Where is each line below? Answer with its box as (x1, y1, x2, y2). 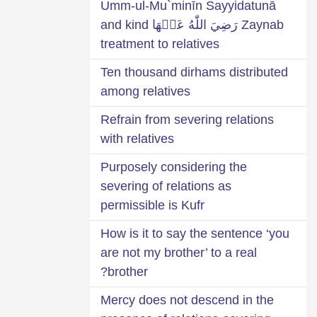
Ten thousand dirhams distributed (100, 64, 288, 79)
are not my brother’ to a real (100, 245, 257, 260)
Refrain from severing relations (100, 112, 274, 127)
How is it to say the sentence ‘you (100, 226, 289, 241)
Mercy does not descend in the (100, 292, 274, 307)
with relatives (100, 131, 174, 146)
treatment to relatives (100, 36, 219, 51)
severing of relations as (100, 178, 231, 193)
